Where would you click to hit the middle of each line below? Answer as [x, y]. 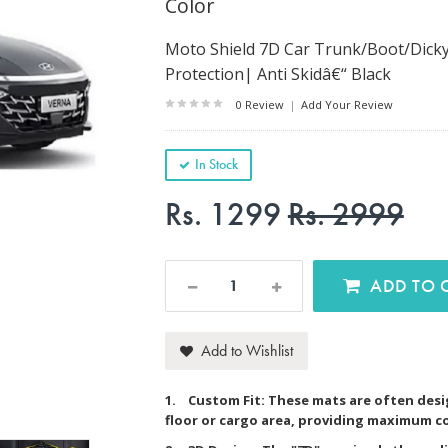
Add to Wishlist [246, 350]
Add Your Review [345, 104]
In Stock [216, 164]
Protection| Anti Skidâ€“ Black [277, 74]
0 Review [261, 104]
